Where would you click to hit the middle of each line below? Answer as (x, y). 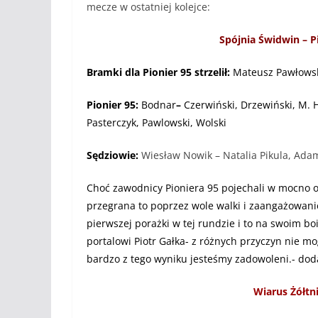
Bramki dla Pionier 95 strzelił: (160, 72)
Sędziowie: (114, 155)
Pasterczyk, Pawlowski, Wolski (157, 122)
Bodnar (157, 104)
